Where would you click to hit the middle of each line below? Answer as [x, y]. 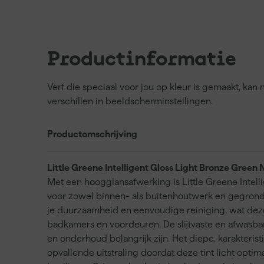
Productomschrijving [92, 134]
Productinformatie [142, 60]
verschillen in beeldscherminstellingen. [130, 101]
